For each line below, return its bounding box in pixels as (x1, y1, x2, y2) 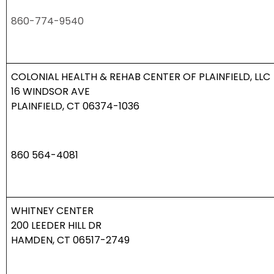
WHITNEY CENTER (11, 204, 94, 218)
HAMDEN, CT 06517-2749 (11, 233, 130, 248)
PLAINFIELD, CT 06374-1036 (11, 99, 139, 114)
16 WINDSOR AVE (11, 84, 90, 99)
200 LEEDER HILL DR (11, 218, 102, 233)
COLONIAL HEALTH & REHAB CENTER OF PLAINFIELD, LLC (11, 70, 270, 84)
